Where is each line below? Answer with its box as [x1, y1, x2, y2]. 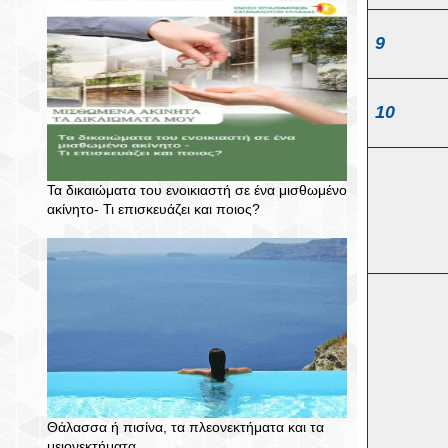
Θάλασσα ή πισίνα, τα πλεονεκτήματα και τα [47, 419, 324, 435]
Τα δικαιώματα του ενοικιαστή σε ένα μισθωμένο [47, 182, 347, 198]
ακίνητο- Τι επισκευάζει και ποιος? [47, 201, 260, 217]
